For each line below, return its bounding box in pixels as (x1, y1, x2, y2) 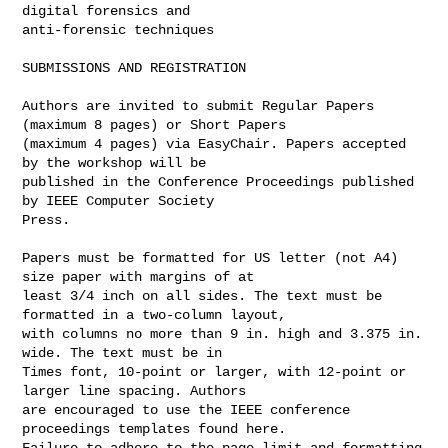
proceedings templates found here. (22, 420, 295, 437)
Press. (22, 211, 71, 228)
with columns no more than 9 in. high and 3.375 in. (22, 325, 423, 342)
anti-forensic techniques (22, 21, 215, 38)
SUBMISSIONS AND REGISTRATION (22, 59, 247, 76)
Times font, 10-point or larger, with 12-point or (22, 363, 407, 380)
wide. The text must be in (22, 344, 231, 361)
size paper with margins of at (22, 268, 263, 285)
